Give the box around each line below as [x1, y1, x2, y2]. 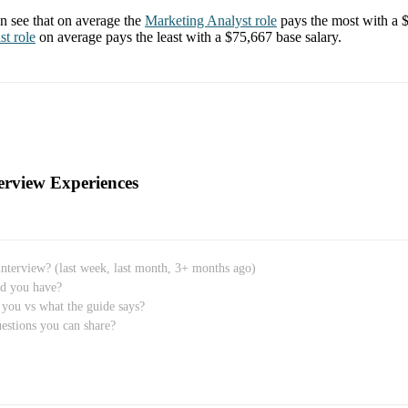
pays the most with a [280, 13, 402, 29]
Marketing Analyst [145, 13, 251, 29]
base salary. [272, 29, 342, 46]
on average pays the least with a [39, 29, 225, 46]
